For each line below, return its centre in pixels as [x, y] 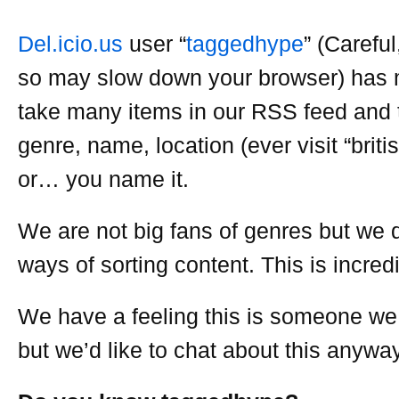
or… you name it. [103, 179]
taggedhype [245, 44]
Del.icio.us [70, 44]
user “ [155, 44]
